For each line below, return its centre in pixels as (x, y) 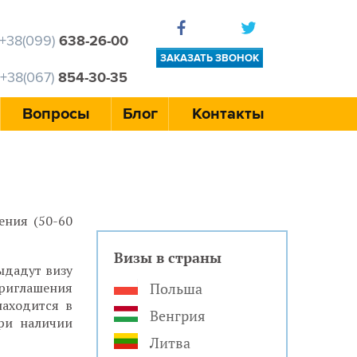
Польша (176, 288)
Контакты (228, 114)
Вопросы (56, 114)
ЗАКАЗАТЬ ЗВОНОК (210, 58)
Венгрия (178, 316)
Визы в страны (168, 257)
